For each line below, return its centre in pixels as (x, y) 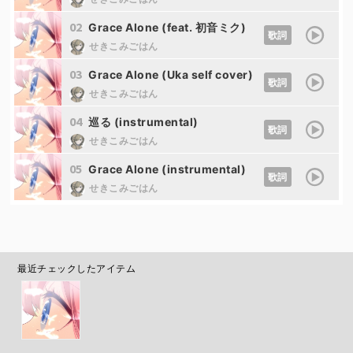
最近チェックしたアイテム (77, 269)
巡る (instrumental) (143, 122)
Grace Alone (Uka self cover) (171, 75)
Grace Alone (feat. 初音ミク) (167, 28)
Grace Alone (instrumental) (167, 169)
